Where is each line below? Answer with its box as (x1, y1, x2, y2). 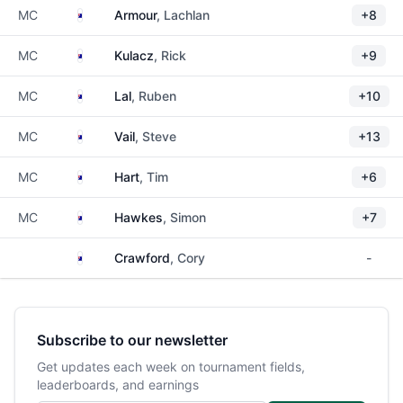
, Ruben (131, 88, 176, 103)
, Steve (135, 129, 176, 144)
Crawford (114, 250, 170, 265)
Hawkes (114, 210, 163, 225)
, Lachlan (157, 7, 210, 22)
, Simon (163, 210, 206, 225)
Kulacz (114, 48, 154, 63)
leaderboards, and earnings (37, 377, 199, 392)
